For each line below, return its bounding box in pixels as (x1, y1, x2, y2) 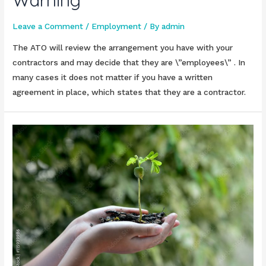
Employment (91, 21, 142, 31)
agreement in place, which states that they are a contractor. (12, 87, 246, 97)
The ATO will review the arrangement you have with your (12, 42, 233, 52)
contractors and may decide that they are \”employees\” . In (12, 57, 246, 67)
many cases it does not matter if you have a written (12, 72, 213, 82)
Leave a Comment (12, 21, 84, 31)
